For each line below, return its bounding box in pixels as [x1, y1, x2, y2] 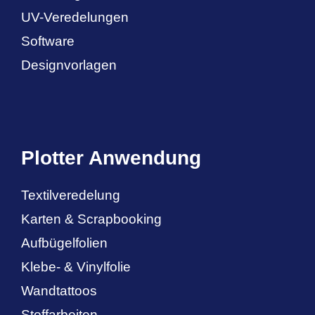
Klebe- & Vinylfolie [21, 259, 131, 275]
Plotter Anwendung [21, 147, 201, 169]
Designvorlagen [21, 57, 117, 72]
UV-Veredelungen [21, 9, 129, 25]
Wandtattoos [21, 283, 97, 299]
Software [21, 33, 75, 49]
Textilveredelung [21, 188, 120, 203]
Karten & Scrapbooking [21, 212, 162, 227]
